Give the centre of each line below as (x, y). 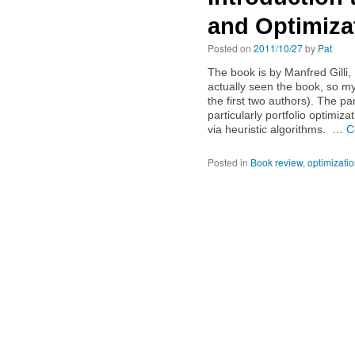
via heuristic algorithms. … (277, 129)
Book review (277, 162)
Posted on (229, 48)
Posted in (228, 162)
